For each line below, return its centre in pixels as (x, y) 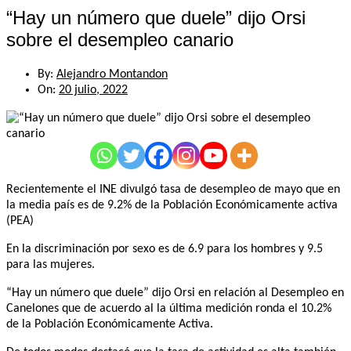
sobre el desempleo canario (120, 39)
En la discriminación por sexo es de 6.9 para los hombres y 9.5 (165, 249)
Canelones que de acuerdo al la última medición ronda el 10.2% (169, 308)
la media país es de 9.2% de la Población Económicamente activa (172, 205)
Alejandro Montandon (112, 74)
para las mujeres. (51, 264)
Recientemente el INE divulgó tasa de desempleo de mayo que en (173, 189)
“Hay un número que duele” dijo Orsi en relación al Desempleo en (175, 293)
